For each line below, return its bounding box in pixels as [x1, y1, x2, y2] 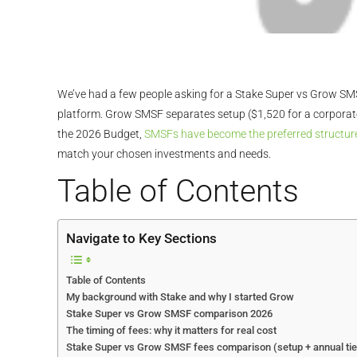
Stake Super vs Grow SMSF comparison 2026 [66, 308, 273, 320]
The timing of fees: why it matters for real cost [66, 324, 277, 337]
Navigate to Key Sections [66, 230, 217, 247]
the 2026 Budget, [57, 127, 144, 141]
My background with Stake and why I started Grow [66, 291, 294, 304]
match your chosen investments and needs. [57, 147, 271, 161]
